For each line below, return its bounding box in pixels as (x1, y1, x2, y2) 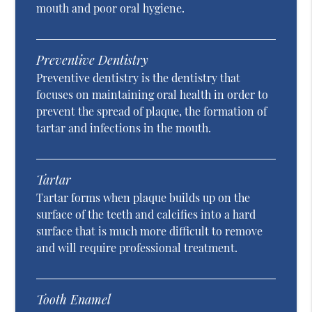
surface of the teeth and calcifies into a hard (36, 207, 256, 222)
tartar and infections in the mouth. (36, 120, 212, 136)
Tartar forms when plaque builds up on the (36, 190, 251, 205)
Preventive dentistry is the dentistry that (36, 70, 241, 86)
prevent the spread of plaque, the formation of (36, 104, 267, 119)
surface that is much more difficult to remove (36, 224, 263, 239)
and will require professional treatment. (36, 240, 238, 256)
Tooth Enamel (36, 291, 111, 309)
